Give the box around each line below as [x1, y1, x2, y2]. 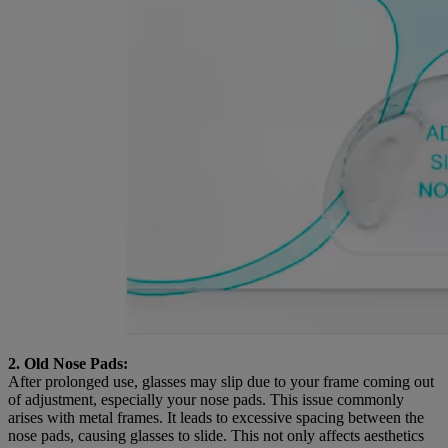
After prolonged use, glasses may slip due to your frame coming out [8, 372, 434, 390]
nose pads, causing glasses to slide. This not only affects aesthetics [8, 426, 424, 444]
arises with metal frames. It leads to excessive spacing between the [8, 408, 424, 426]
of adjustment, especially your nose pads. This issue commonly [8, 390, 404, 408]
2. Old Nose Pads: [8, 354, 128, 372]
